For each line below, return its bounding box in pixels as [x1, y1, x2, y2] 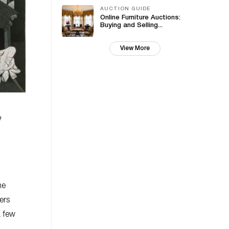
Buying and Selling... [100, 22, 163, 29]
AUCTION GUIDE [100, 7, 150, 12]
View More [120, 45, 150, 52]
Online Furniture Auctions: [100, 15, 180, 21]
